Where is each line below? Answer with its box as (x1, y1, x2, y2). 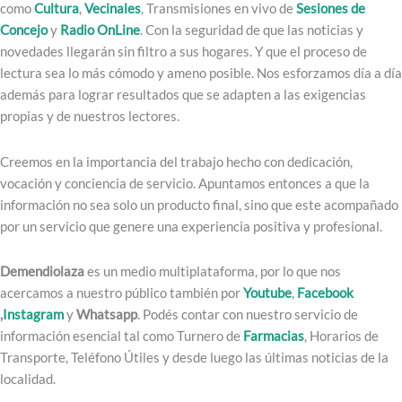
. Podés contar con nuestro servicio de (137, 305, 358, 322)
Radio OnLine (60, 22, 140, 39)
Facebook (297, 284, 354, 301)
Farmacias (243, 327, 304, 344)
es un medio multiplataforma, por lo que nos (84, 262, 341, 279)
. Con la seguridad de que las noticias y (140, 22, 363, 39)
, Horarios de (304, 327, 379, 344)
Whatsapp (76, 305, 137, 322)
